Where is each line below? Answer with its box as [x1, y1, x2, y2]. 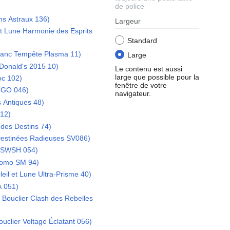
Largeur [115, 17, 141, 26]
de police [115, 2, 144, 11]
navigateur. [115, 89, 151, 98]
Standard [127, 36, 157, 45]
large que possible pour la [115, 72, 199, 81]
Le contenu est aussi [115, 64, 182, 73]
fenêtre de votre [115, 81, 167, 89]
